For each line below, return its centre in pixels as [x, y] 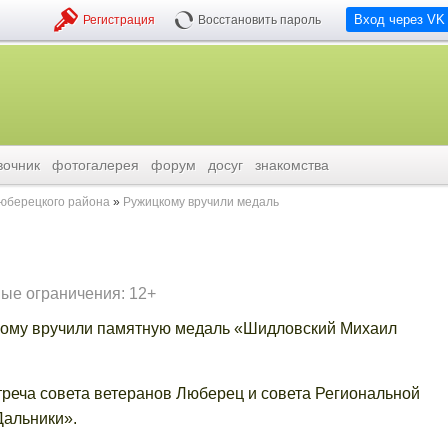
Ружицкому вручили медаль [201, 202]
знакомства [292, 165]
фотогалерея [95, 165]
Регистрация [119, 20]
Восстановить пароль [259, 20]
